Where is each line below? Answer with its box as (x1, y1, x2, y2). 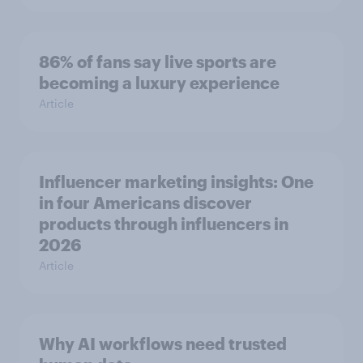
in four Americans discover (39, 193, 252, 213)
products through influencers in (39, 214, 288, 234)
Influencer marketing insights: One (39, 172, 314, 192)
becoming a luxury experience (39, 73, 280, 93)
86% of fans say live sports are (39, 52, 276, 72)
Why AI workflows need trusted (39, 334, 287, 354)
